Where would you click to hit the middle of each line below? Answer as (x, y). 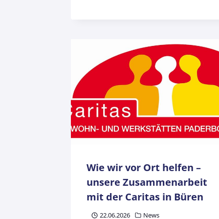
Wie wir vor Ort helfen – (144, 168)
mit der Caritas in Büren (145, 197)
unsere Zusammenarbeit (147, 182)
